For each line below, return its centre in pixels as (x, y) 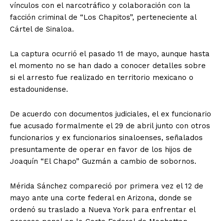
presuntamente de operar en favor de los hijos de (101, 149)
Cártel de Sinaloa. (42, 29)
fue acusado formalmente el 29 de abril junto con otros (110, 126)
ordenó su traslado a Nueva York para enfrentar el (103, 209)
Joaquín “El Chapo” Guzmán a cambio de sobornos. (103, 161)
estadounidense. (39, 89)
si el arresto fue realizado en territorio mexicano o (102, 77)
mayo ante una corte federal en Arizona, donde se (101, 198)
